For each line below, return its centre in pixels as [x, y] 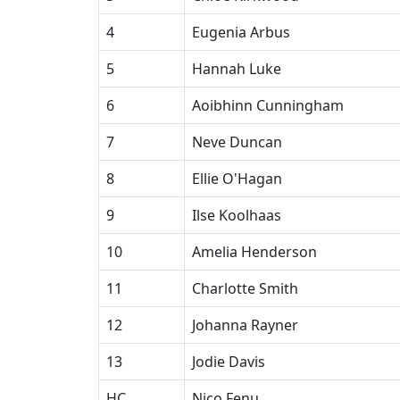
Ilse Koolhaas [237, 215]
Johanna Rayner [245, 325]
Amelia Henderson [254, 252]
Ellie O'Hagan [237, 179]
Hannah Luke [237, 69]
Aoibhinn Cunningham [268, 105]
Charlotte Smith [245, 288]
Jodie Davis [229, 362]
